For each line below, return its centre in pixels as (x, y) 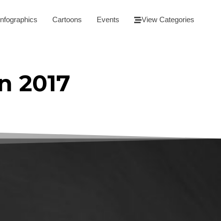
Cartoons (67, 20)
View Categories (168, 20)
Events (108, 20)
